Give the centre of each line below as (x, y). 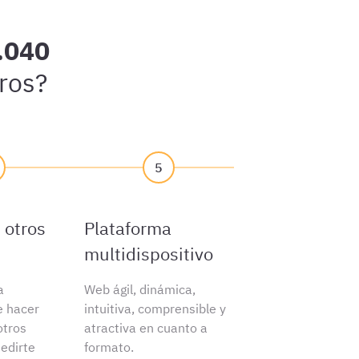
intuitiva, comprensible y (155, 309)
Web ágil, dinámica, (139, 289)
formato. (109, 347)
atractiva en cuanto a (145, 328)
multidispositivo (148, 254)
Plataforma (127, 228)
